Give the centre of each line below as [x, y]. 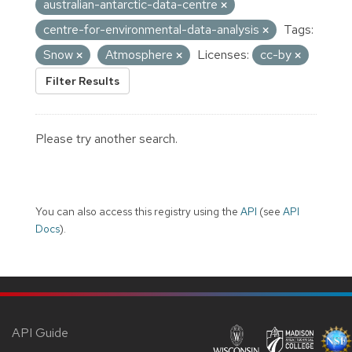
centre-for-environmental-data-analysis [153, 29]
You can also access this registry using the [138, 211]
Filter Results [82, 81]
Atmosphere [141, 54]
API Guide [40, 332]
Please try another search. [106, 138]
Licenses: [223, 54]
